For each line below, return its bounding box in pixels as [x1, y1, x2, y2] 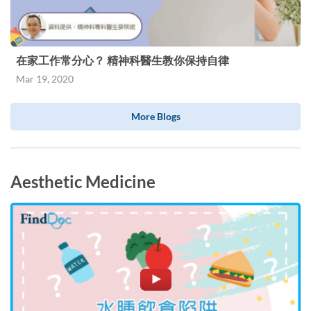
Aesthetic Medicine [10, 171, 155, 192]
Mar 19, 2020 [16, 73, 74, 85]
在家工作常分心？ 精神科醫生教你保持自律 [16, 53, 229, 67]
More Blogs [131, 110, 180, 123]
